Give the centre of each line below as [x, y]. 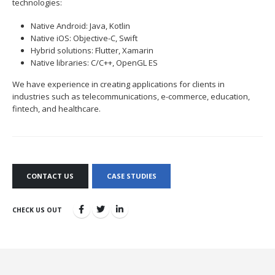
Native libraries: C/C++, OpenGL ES [94, 63]
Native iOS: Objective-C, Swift [84, 38]
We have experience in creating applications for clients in [118, 84]
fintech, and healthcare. [56, 109]
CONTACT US [50, 176]
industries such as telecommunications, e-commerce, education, [131, 97]
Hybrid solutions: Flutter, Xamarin [92, 51]
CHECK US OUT [37, 210]
